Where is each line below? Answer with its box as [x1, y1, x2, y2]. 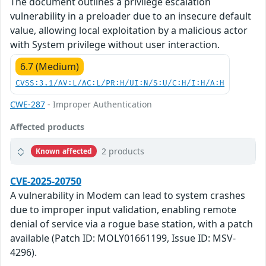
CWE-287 [10, 99, 45, 110]
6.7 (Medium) [20, 60, 79, 74]
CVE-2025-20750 [10, 175, 81, 188]
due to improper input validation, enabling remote [10, 203, 236, 217]
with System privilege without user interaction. [10, 38, 220, 52]
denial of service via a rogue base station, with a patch [10, 217, 253, 231]
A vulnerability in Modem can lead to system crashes [10, 189, 245, 202]
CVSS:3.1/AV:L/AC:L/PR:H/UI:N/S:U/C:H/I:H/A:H [15, 79, 224, 88]
